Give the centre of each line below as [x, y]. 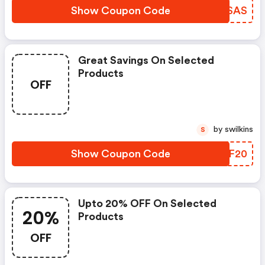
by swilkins [239, 130]
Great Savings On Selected [146, 60]
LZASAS [226, 11]
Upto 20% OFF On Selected [147, 203]
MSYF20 [226, 154]
